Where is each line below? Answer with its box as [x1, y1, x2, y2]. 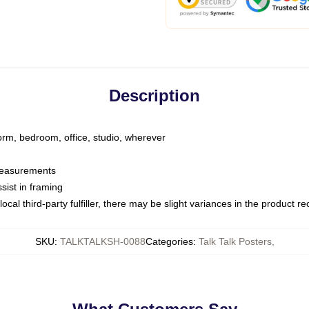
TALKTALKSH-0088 [59, 236, 146, 247]
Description [109, 86, 200, 105]
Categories [145, 236, 193, 247]
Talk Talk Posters [198, 236, 272, 247]
